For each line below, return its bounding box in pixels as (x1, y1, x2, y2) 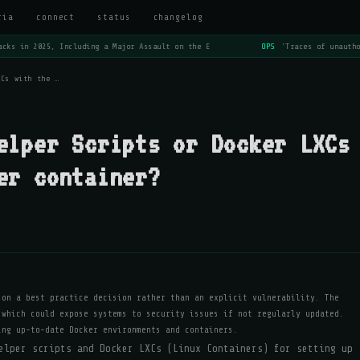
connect (36, 12, 76, 22)
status (97, 12, 131, 22)
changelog (153, 12, 203, 22)
